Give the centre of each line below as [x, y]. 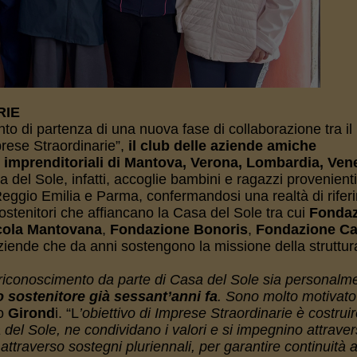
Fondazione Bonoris [178, 229]
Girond [31, 313]
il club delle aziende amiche [222, 146]
